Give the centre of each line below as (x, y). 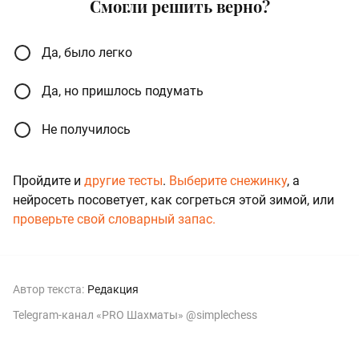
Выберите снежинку (228, 180)
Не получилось (86, 129)
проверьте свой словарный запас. (114, 219)
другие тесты (123, 180)
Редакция (113, 289)
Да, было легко (87, 52)
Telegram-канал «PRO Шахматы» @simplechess (135, 315)
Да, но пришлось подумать (123, 91)
